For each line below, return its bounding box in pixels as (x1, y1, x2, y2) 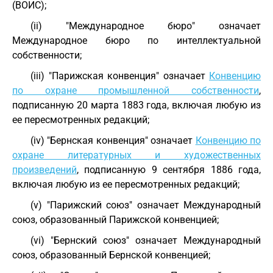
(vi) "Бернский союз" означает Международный (30, 235, 261, 246)
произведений (12, 164, 77, 175)
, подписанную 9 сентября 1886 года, (77, 164, 261, 175)
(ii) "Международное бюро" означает (30, 20, 261, 32)
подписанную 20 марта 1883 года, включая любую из (12, 99, 261, 111)
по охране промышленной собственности (12, 85, 259, 96)
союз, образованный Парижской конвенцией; (12, 214, 219, 225)
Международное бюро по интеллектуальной (12, 35, 261, 46)
